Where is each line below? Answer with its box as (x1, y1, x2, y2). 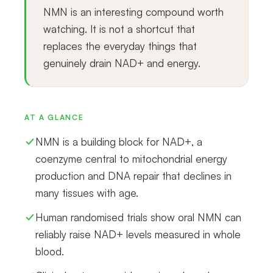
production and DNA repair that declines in (35, 169, 232, 182)
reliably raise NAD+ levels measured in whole (35, 227, 241, 241)
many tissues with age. (35, 186, 138, 199)
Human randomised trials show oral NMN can (35, 210, 241, 224)
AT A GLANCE (24, 112, 84, 122)
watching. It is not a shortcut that (43, 22, 195, 35)
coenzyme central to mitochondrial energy (35, 152, 227, 165)
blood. (35, 244, 64, 258)
